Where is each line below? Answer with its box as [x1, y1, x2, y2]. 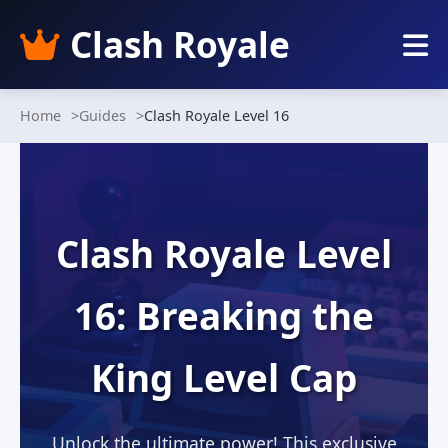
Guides [79, 106, 126, 125]
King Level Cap [91, 353, 357, 403]
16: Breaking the [74, 291, 374, 341]
